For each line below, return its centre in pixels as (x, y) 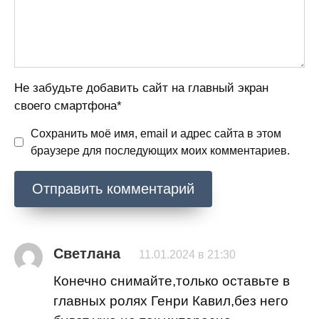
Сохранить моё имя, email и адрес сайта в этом (156, 133)
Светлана (87, 253)
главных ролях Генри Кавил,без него (171, 300)
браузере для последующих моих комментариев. (160, 150)
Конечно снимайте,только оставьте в (172, 281)
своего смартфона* (68, 105)
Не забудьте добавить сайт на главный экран (141, 88)
